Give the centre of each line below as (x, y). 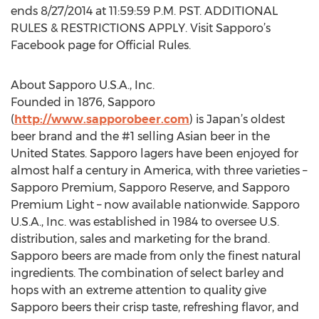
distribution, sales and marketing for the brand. (140, 239)
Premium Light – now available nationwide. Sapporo (155, 205)
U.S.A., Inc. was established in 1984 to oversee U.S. (145, 222)
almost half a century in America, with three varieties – (159, 171)
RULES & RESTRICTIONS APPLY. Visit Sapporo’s (141, 28)
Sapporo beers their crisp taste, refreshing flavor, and (155, 307)
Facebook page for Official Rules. (101, 45)
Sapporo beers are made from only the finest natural (156, 256)
